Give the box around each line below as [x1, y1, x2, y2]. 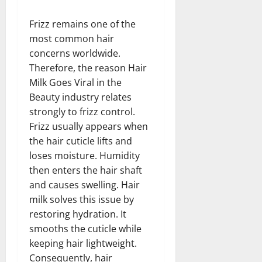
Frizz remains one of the [29, 17, 136, 30]
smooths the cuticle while [29, 222, 142, 235]
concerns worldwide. [29, 46, 120, 60]
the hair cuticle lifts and [29, 134, 132, 147]
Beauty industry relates [29, 90, 132, 104]
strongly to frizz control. [29, 105, 135, 118]
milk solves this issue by [29, 192, 134, 206]
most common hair [29, 32, 114, 45]
